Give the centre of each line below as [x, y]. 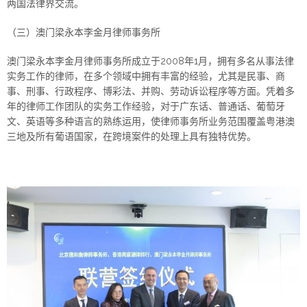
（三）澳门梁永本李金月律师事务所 [84, 33]
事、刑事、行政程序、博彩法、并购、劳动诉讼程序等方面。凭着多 [151, 91]
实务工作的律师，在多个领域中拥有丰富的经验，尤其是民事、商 [146, 76]
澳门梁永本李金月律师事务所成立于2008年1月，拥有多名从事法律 [150, 61]
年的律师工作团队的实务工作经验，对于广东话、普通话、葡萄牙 [146, 107]
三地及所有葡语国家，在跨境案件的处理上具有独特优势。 [132, 137]
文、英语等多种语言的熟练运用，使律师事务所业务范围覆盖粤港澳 [151, 122]
